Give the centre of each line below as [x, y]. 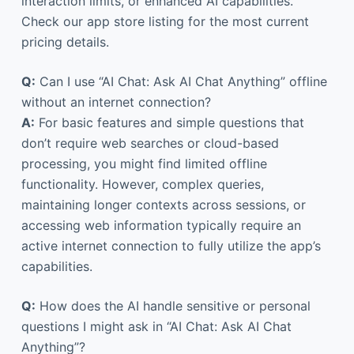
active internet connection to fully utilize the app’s [171, 245]
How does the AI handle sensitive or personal [173, 305]
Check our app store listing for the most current [165, 21]
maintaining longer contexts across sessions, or [163, 204]
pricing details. [65, 41]
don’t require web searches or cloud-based [150, 143]
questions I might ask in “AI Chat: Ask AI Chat [156, 326]
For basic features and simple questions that [169, 122]
